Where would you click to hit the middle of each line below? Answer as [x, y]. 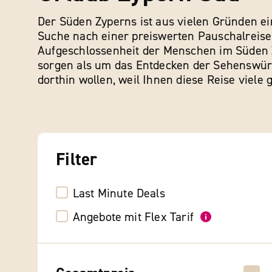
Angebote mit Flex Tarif [133, 217]
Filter [77, 160]
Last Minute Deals [119, 193]
